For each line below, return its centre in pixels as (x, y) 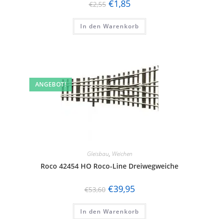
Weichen (122, 153)
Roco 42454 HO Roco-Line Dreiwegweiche (109, 166)
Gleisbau (98, 153)
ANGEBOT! (50, 84)
